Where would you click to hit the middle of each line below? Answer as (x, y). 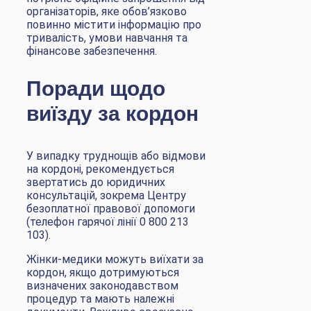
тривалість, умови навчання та (107, 37)
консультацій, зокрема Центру (106, 196)
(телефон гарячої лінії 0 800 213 (108, 222)
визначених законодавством (102, 286)
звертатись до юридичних (96, 183)
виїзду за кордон (112, 112)
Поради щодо (96, 87)
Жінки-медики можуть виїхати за (115, 260)
